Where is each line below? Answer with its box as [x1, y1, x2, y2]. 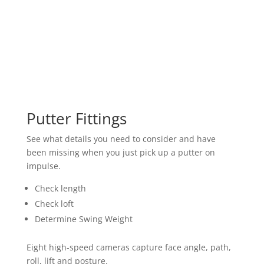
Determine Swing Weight [34, 213, 133, 225]
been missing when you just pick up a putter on [26, 147, 215, 159]
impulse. [26, 160, 61, 172]
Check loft [34, 198, 74, 210]
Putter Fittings [26, 108, 127, 130]
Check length [34, 183, 86, 194]
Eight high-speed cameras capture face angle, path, [26, 242, 231, 253]
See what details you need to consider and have [26, 133, 216, 145]
